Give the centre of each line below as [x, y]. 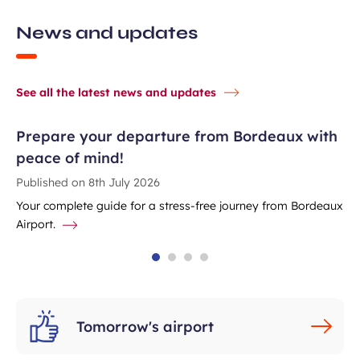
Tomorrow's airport [145, 326]
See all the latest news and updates [116, 93]
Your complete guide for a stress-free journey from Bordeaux [180, 206]
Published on [52, 183]
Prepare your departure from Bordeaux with [177, 137]
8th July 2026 [124, 183]
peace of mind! [70, 158]
